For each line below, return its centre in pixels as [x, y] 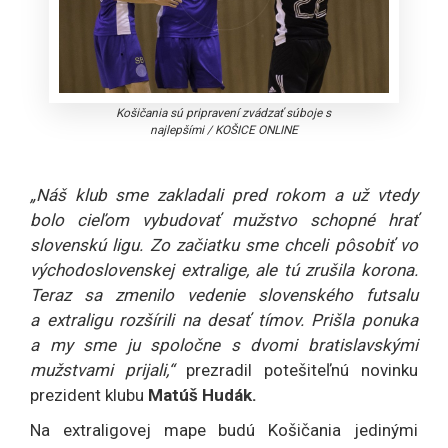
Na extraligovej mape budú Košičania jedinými [224, 429]
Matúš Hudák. [202, 394]
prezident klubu [89, 394]
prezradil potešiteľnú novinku [296, 369]
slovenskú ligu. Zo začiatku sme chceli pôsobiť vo [224, 244]
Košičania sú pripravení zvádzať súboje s [224, 112]
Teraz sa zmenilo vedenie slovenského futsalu [224, 294]
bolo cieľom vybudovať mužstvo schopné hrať [224, 219]
